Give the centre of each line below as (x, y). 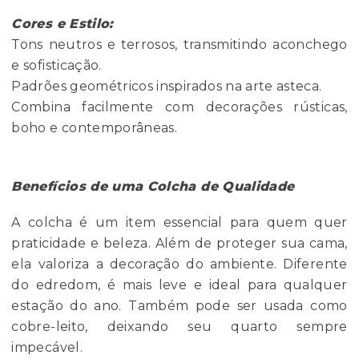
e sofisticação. (56, 66)
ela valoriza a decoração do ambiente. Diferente (179, 264)
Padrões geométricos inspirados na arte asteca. (167, 87)
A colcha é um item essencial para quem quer (179, 223)
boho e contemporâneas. (95, 128)
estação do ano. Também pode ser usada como (179, 306)
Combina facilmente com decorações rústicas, (179, 107)
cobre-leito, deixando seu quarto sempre (179, 327)
